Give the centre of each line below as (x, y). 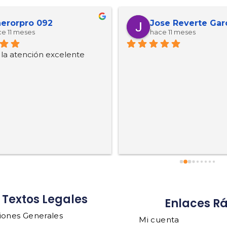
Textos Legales (45, 199)
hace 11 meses (173, 32)
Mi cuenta (159, 219)
